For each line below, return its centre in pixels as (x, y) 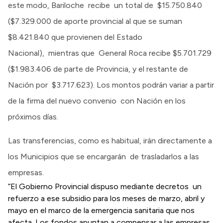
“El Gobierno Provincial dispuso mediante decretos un (105, 186)
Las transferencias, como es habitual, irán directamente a (110, 140)
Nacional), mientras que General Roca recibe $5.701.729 (110, 53)
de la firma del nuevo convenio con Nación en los (97, 101)
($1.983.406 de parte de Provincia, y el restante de (98, 69)
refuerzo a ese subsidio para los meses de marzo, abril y (106, 198)
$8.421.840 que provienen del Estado (75, 37)
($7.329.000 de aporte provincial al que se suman (95, 21)
